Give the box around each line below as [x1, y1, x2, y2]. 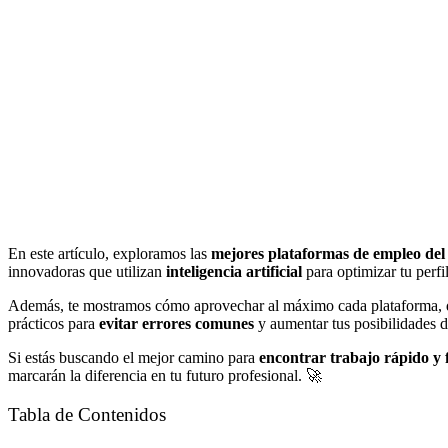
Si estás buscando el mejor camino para [8, 348, 259, 366]
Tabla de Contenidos [8, 404, 166, 426]
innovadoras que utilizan [8, 262, 166, 280]
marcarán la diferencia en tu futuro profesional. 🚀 [8, 366, 322, 384]
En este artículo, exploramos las [8, 244, 211, 262]
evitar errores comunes [99, 314, 254, 332]
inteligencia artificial [166, 262, 302, 280]
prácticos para [8, 314, 99, 332]
